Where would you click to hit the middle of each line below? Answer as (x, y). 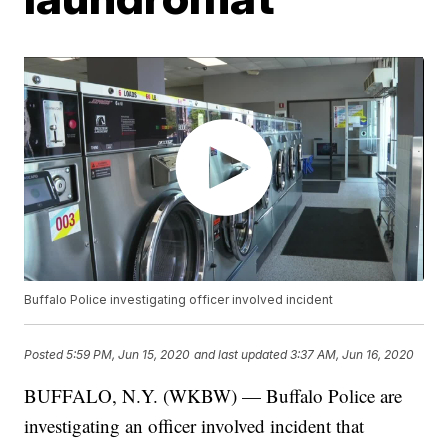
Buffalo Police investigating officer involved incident (179, 300)
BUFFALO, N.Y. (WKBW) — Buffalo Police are (213, 396)
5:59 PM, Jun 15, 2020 (128, 354)
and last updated (241, 354)
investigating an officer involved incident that (194, 426)
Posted (45, 354)
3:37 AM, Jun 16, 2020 (352, 354)
